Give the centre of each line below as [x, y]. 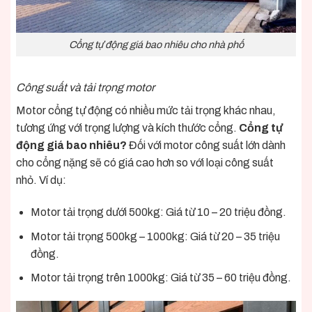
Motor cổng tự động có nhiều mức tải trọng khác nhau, [146, 111]
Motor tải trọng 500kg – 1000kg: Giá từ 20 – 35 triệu [155, 236]
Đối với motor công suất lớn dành [206, 146]
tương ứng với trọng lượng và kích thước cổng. [127, 128]
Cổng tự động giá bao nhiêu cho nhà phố [156, 44]
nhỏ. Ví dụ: [41, 180]
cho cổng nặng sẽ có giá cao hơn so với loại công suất [145, 163]
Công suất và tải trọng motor [85, 88]
